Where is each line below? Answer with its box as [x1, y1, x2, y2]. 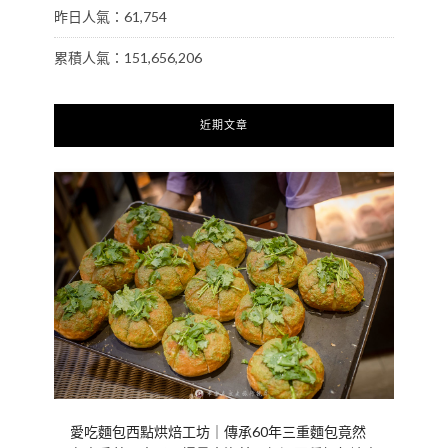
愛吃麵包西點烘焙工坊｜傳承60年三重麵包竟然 [70, 423, 366, 441]
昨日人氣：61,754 [54, 8, 167, 26]
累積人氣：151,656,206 [54, 49, 202, 67]
